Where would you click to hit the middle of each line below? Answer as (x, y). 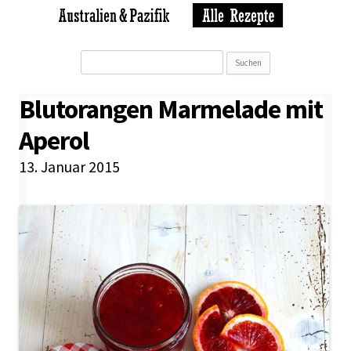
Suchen (104, 60)
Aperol (54, 140)
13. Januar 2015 (69, 167)
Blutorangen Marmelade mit (171, 109)
